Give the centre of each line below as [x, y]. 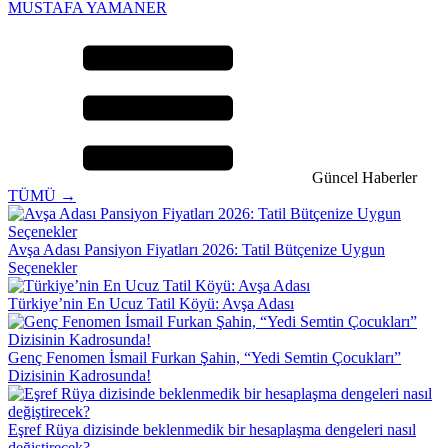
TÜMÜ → [42, 195]
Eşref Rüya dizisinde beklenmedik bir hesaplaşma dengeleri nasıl [212, 429]
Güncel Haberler [364, 177]
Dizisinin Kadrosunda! [79, 375]
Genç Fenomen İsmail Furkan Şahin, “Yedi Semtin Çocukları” [204, 357]
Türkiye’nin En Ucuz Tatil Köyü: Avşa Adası [151, 303]
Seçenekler [42, 267]
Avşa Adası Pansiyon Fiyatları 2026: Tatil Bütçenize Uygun [196, 249]
